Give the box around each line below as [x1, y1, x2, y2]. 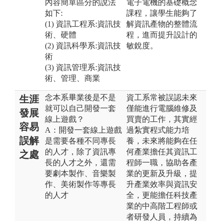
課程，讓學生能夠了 [126, 8, 197, 17]
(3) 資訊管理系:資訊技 [45, 63, 121, 72]
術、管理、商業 [45, 74, 100, 82]
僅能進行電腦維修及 [126, 104, 197, 112]
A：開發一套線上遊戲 [45, 125, 122, 134]
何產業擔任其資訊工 [126, 147, 197, 156]
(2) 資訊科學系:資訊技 [45, 41, 121, 50]
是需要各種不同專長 [45, 136, 116, 145]
